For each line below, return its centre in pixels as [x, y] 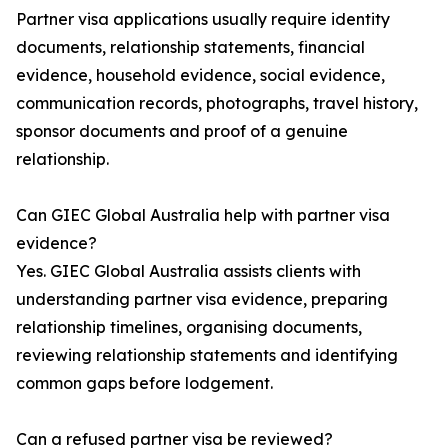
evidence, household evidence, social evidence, [200, 75]
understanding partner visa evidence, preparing [202, 299]
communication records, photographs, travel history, [217, 103]
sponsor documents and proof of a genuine [182, 131]
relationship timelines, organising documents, [189, 327]
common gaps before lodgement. [144, 383]
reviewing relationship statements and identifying [207, 355]
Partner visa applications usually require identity [203, 19]
